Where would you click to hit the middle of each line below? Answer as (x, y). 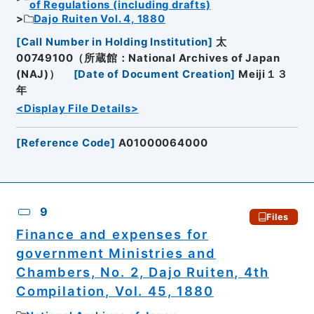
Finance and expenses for (112, 234)
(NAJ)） (38, 74)
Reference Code (66, 143)
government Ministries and (116, 253)
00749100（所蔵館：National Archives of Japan (148, 58)
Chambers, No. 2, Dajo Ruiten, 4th (142, 272)
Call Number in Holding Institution (115, 42)
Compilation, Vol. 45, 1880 (115, 291)
